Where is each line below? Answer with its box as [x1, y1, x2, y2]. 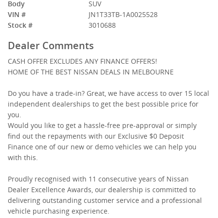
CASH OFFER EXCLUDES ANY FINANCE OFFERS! [8, 56, 157, 66]
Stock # [8, 20, 33, 30]
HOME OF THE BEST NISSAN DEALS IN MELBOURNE [8, 67, 174, 76]
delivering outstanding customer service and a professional [8, 196, 202, 205]
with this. [8, 153, 38, 162]
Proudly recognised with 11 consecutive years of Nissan [8, 174, 189, 183]
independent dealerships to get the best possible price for [8, 99, 199, 109]
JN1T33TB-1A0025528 [89, 10, 158, 19]
